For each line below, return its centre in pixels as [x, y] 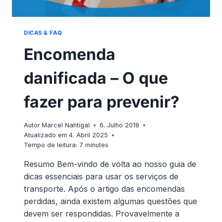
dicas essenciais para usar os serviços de [101, 176]
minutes [97, 145]
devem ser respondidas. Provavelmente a [102, 213]
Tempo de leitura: [51, 145]
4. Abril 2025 [89, 135]
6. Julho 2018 [120, 125]
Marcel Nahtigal [66, 125]
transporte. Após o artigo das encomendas [104, 189]
